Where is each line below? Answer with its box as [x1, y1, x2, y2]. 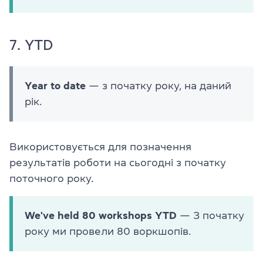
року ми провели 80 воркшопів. [25, 226, 191, 237]
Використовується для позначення [9, 141, 191, 153]
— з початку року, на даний [86, 80, 231, 92]
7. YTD [9, 38, 53, 53]
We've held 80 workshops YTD [25, 210, 177, 221]
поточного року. [9, 173, 93, 184]
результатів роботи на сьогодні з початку [9, 157, 226, 168]
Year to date [25, 80, 86, 92]
